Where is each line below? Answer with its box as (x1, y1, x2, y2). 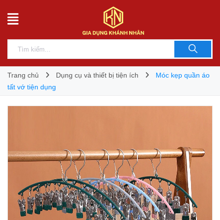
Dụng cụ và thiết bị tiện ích (56, 71, 138, 79)
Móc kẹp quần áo (156, 71, 210, 79)
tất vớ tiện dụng (7, 83, 56, 91)
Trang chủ (7, 71, 39, 79)
